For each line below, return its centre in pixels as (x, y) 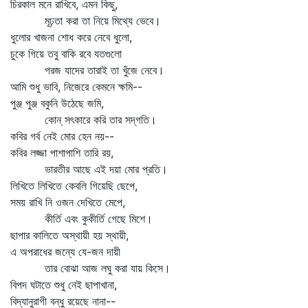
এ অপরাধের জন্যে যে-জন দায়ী (65, 252)
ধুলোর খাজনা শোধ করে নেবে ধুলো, (71, 37)
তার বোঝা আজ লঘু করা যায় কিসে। (90, 268)
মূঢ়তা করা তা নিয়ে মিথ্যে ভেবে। (86, 21)
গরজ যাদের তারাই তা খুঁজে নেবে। (87, 70)
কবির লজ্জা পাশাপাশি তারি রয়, (62, 153)
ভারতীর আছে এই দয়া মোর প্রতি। (89, 169)
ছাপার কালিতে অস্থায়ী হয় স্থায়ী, (69, 235)
